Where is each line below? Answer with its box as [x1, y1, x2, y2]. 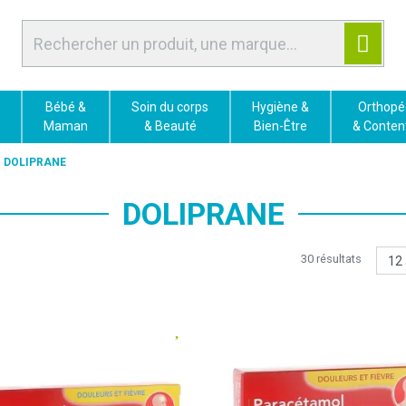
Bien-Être [254, 119, 307, 133]
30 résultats [301, 252, 362, 266]
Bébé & [45, 100, 86, 114]
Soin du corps [131, 100, 208, 114]
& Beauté [143, 119, 197, 133]
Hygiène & [252, 100, 309, 114]
